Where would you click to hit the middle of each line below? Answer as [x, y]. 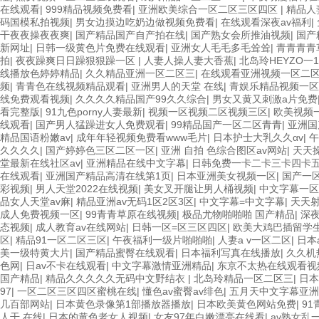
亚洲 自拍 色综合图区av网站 [224, 150]
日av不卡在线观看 [66, 266]
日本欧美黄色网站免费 [246, 304]
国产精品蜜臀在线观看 [125, 253]
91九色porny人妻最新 [94, 112]
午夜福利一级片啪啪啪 [162, 240]
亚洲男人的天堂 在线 [177, 86]
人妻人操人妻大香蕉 [189, 61]
